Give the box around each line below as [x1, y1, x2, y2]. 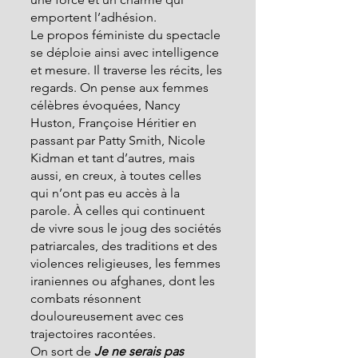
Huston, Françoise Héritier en [30, 115, 200, 130]
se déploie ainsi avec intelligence [30, 45, 222, 60]
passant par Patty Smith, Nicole [30, 133, 209, 148]
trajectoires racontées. [30, 326, 156, 341]
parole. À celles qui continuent [30, 203, 208, 218]
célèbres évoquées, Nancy [30, 97, 183, 113]
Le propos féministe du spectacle [30, 27, 224, 42]
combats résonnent [30, 291, 144, 306]
